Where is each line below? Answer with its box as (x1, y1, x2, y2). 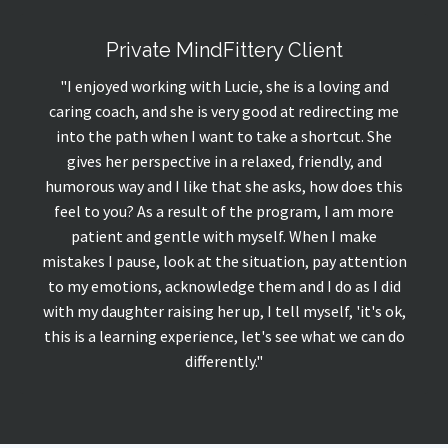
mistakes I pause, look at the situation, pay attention (41, 251, 407, 272)
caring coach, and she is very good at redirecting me (49, 101, 399, 122)
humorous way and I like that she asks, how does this (45, 176, 403, 197)
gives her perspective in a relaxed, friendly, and (66, 151, 382, 172)
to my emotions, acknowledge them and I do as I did (47, 276, 401, 297)
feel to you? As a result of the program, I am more (54, 201, 394, 222)
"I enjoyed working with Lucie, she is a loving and (59, 76, 389, 97)
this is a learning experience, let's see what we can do (43, 326, 405, 347)
